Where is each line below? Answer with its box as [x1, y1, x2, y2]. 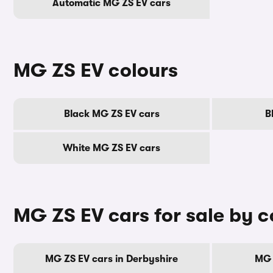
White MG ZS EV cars [63, 143, 160, 154]
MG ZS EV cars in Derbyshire [45, 253, 178, 264]
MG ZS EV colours [13, 59, 178, 82]
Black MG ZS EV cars [63, 108, 160, 119]
